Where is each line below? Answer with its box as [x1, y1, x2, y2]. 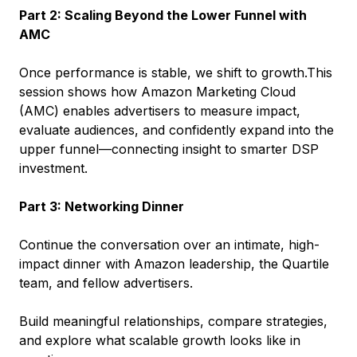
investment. [19, 159, 88, 176]
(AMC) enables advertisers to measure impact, [19, 102, 300, 119]
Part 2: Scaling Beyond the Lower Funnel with [19, 6, 307, 23]
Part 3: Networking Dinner [19, 198, 184, 214]
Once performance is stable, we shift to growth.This [19, 64, 332, 80]
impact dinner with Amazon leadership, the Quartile [19, 255, 329, 272]
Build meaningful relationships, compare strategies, [19, 312, 328, 329]
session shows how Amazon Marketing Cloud [19, 83, 296, 100]
